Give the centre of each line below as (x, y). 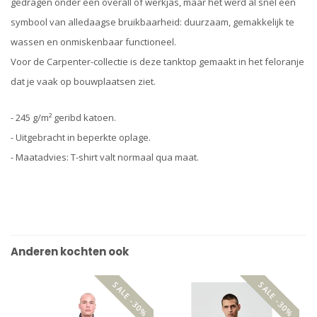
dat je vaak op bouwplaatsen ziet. (83, 81)
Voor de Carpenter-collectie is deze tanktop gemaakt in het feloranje (157, 62)
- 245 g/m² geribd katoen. (63, 118)
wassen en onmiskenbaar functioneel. (93, 42)
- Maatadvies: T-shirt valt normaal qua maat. (105, 157)
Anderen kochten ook (70, 252)
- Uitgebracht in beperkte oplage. (81, 138)
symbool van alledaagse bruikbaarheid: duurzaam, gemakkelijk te (152, 22)
